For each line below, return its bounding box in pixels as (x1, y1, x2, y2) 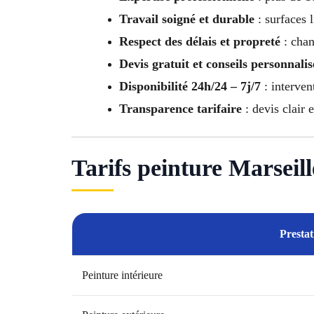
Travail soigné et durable (119, 12, 254, 27)
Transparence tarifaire (119, 102, 242, 116)
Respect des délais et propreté (119, 34, 280, 49)
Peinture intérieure (82, 269, 163, 282)
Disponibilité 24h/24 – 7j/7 (119, 79, 261, 94)
